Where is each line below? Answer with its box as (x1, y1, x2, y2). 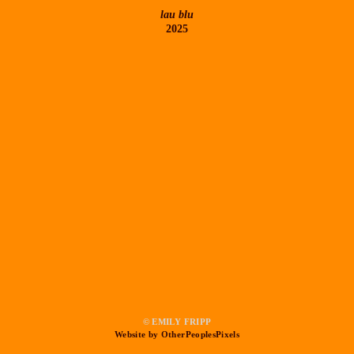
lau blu (160, 8, 194, 21)
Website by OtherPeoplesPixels (115, 330, 239, 340)
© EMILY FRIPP (142, 317, 212, 327)
